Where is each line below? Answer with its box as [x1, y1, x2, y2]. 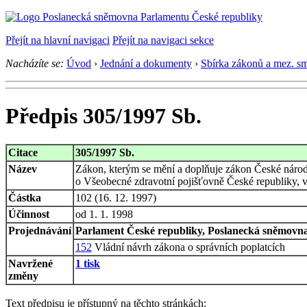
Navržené [8, 257, 53, 269]
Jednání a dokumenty [100, 58, 192, 69]
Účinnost [8, 208, 49, 220]
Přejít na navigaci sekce [112, 34, 214, 46]
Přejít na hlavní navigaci [5, 34, 110, 46]
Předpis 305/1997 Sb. [5, 103, 201, 129]
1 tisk [75, 257, 100, 269]
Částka [8, 191, 41, 204]
